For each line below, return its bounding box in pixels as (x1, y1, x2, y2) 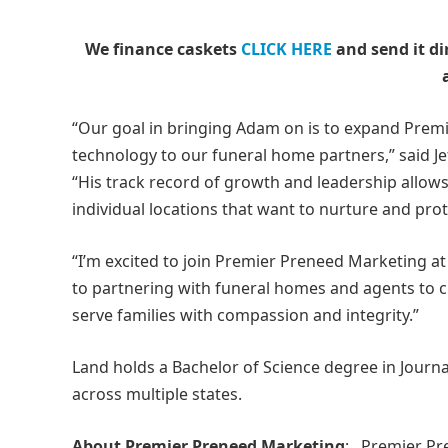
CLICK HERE (241, 37, 332, 60)
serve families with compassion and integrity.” (72, 303, 419, 326)
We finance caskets (85, 37, 241, 60)
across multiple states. (72, 382, 242, 405)
